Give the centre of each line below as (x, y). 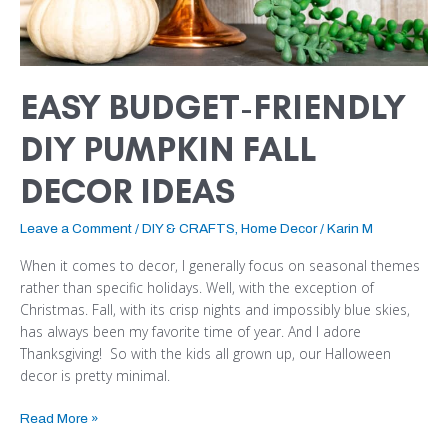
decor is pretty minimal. (95, 375)
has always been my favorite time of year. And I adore (190, 331)
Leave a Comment (76, 229)
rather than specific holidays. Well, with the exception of (197, 287)
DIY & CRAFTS (188, 229)
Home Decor (279, 229)
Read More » (59, 419)
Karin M (350, 229)
